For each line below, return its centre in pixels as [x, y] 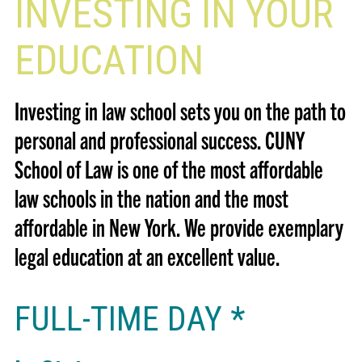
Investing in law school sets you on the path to [180, 110]
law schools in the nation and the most [151, 197]
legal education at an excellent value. [147, 255]
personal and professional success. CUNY [159, 139]
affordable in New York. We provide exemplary [179, 226]
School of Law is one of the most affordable [168, 168]
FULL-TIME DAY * [129, 318]
